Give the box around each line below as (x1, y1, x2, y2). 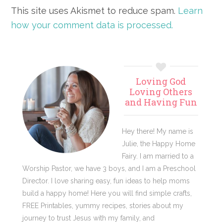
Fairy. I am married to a (122, 152, 194, 161)
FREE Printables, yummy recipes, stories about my (22, 202, 183, 210)
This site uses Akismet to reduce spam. (11, 5, 178, 16)
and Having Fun (124, 96, 197, 109)
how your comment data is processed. (11, 20, 173, 31)
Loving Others (129, 86, 192, 98)
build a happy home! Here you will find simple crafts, (22, 189, 192, 198)
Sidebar (22, 83, 77, 105)
